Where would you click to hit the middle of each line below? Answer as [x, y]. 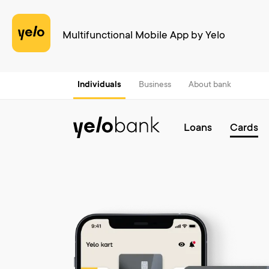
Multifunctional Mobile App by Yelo [144, 36]
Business [155, 85]
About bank [210, 85]
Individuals [99, 85]
